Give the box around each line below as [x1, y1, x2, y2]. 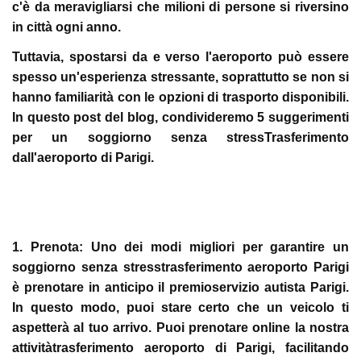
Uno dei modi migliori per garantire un [82, 240, 349, 254]
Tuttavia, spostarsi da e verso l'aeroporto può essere [12, 50, 349, 64]
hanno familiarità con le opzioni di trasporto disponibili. [12, 90, 349, 104]
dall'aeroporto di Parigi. [12, 151, 154, 164]
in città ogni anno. [12, 20, 121, 34]
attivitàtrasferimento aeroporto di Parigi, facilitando [12, 341, 349, 355]
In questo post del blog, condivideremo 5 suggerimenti [12, 110, 349, 124]
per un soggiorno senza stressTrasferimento [12, 131, 349, 144]
